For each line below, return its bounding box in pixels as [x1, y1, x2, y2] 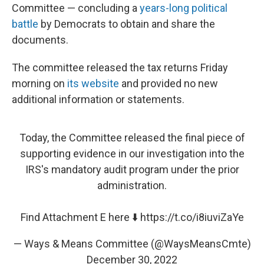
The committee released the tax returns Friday [12, 61, 228, 74]
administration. [97, 179, 167, 192]
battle [12, 18, 38, 30]
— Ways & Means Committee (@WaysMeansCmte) [13, 237, 251, 250]
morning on [12, 77, 67, 90]
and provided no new [119, 77, 218, 90]
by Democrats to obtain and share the [38, 18, 215, 30]
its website [67, 77, 119, 90]
